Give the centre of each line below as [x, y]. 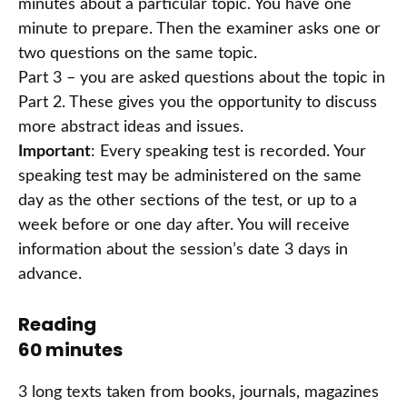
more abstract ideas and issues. [131, 128]
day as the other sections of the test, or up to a [188, 201]
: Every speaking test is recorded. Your [228, 152]
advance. [50, 275]
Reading [57, 325]
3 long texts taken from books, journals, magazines [199, 393]
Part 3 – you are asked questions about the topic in [202, 79]
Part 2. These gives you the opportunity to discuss [198, 103]
